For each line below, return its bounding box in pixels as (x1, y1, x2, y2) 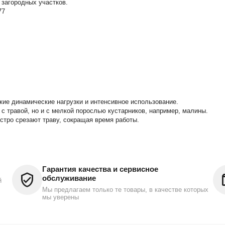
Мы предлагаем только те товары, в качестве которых (42, 186, 208, 193)
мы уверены (42, 193, 79, 201)
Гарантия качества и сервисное (42, 165, 158, 173)
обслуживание (42, 174, 96, 182)
